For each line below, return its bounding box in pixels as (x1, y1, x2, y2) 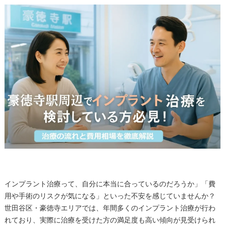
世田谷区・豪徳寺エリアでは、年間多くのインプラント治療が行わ (4, 204, 215, 212)
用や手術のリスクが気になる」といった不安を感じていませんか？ (4, 192, 215, 200)
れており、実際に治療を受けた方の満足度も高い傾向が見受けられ (4, 216, 215, 224)
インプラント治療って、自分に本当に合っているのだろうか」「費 (4, 180, 215, 188)
